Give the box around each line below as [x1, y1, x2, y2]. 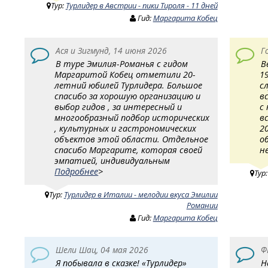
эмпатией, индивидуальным [54, 154, 170, 166]
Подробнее [54, 165, 99, 177]
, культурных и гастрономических [54, 122, 197, 134]
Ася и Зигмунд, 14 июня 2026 [55, 44, 167, 56]
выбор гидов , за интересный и [54, 100, 182, 112]
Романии [186, 199, 218, 211]
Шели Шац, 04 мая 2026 [55, 244, 148, 256]
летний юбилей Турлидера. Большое [54, 79, 203, 91]
